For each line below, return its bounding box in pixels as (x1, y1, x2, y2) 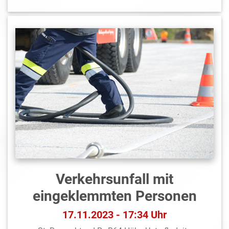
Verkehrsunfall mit (56, 170, 173, 188)
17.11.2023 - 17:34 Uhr (62, 208, 167, 221)
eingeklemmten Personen (32, 187, 197, 204)
